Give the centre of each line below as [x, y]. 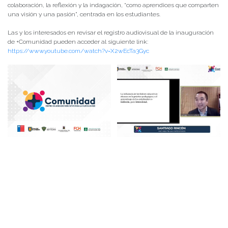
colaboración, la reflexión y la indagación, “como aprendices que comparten [113, 5]
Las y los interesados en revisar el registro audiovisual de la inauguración [111, 32]
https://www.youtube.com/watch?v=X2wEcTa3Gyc [78, 51]
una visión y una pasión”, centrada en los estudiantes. [84, 14]
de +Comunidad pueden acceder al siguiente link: [79, 41]
